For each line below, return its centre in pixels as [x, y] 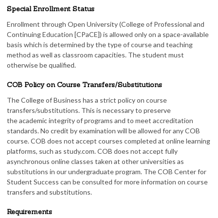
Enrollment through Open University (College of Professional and [106, 24]
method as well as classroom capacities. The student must [95, 55]
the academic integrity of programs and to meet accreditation [100, 120]
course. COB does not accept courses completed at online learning [109, 141]
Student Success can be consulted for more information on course [107, 182]
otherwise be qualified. [41, 65]
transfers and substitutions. [49, 192]
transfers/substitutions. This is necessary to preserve [89, 110]
